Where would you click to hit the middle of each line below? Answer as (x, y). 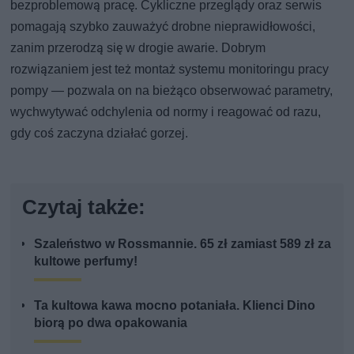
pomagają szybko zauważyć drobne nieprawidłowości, (163, 26)
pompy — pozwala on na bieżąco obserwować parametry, (172, 90)
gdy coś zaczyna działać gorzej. (100, 133)
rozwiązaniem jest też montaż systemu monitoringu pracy (170, 69)
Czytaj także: (84, 207)
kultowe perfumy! (86, 261)
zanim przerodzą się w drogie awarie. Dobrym (138, 47)
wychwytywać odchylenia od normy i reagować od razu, (166, 111)
